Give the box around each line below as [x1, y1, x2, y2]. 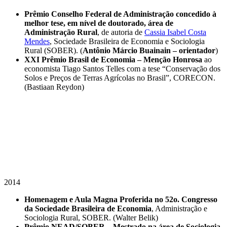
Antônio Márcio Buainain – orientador [83, 46, 215, 55]
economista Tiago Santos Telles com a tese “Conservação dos [24, 64, 220, 73]
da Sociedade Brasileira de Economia [24, 204, 152, 213]
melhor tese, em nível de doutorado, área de [24, 18, 173, 27]
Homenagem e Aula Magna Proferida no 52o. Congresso [24, 195, 217, 204]
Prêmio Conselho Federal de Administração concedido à [24, 9, 216, 18]
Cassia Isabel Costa [144, 27, 206, 36]
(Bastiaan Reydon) [24, 82, 84, 91]
